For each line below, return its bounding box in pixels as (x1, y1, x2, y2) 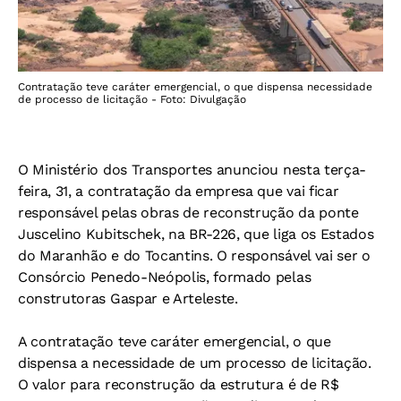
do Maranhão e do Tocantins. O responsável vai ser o (18, 247, 371, 264)
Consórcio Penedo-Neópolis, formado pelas (18, 269, 311, 286)
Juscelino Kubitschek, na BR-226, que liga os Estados (18, 226, 374, 243)
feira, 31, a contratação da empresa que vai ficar (18, 183, 339, 200)
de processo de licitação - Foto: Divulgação (18, 93, 246, 106)
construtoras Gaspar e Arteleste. (18, 290, 238, 307)
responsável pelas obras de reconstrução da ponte (18, 204, 359, 221)
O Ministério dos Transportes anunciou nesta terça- (18, 161, 366, 178)
